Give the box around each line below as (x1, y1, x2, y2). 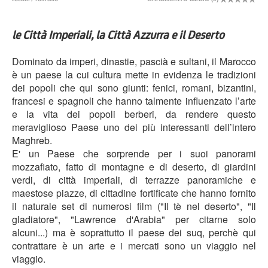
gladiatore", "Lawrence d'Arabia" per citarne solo (12, 212, 256, 227)
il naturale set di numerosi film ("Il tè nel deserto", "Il (12, 199, 256, 214)
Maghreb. (12, 133, 52, 148)
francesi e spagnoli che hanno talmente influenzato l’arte (12, 94, 256, 108)
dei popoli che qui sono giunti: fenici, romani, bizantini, (12, 81, 256, 95)
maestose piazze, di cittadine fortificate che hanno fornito (12, 186, 256, 200)
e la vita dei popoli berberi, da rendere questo (12, 107, 256, 121)
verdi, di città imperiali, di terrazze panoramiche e (12, 173, 256, 187)
